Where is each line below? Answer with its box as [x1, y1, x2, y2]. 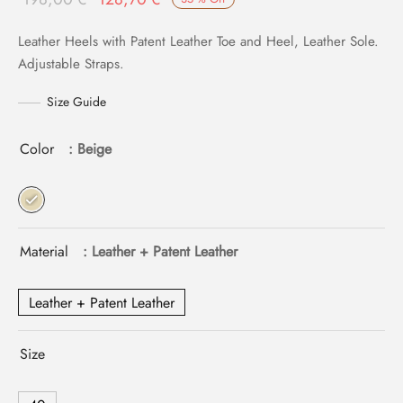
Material [20, 241, 68, 262]
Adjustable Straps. [18, 54, 124, 74]
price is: [162, 13, 217, 37]
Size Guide [47, 93, 106, 111]
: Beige [68, 139, 112, 159]
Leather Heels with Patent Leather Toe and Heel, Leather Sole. [18, 31, 379, 51]
